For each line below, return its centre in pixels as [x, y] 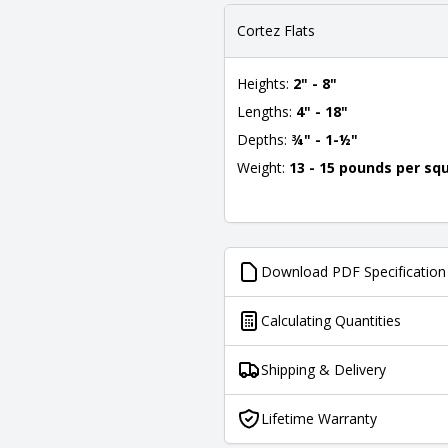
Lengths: [266, 111]
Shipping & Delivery [323, 369]
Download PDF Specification [353, 271]
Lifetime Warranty [319, 418]
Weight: [263, 167]
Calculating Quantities [331, 320]
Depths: [264, 139]
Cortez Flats [276, 30]
